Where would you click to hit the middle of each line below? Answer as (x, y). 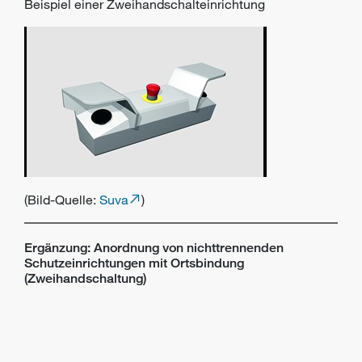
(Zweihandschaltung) (85, 278)
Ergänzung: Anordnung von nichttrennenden (154, 248)
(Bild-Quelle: (62, 200)
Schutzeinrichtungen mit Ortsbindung (134, 263)
